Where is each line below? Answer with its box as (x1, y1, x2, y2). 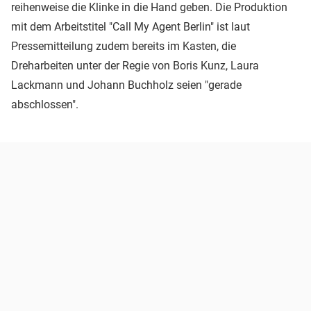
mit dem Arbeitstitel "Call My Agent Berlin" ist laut (11, 20, 250, 34)
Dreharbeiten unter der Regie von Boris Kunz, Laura (11, 59, 259, 73)
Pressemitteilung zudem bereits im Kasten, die (11, 40, 236, 53)
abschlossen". (11, 98, 78, 112)
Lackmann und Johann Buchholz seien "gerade (11, 78, 242, 92)
